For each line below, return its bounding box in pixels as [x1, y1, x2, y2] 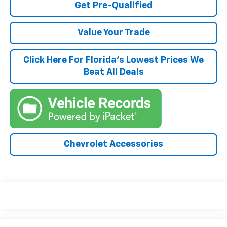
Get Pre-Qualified [74, 1, 153, 11]
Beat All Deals [83, 68, 144, 78]
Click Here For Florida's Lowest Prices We [23, 56, 204, 65]
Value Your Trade [77, 28, 150, 38]
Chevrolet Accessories [64, 139, 163, 149]
